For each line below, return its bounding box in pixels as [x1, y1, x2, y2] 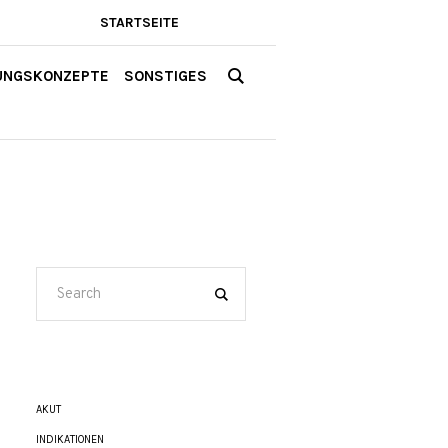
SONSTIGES [124, 67, 207, 85]
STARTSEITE [100, 13, 179, 31]
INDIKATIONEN [36, 433, 105, 446]
